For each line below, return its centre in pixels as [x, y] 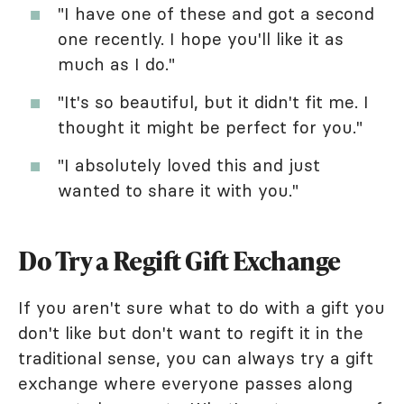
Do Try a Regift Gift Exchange [179, 260]
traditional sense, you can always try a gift [196, 358]
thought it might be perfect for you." [210, 127]
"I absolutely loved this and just [189, 165]
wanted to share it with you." [178, 190]
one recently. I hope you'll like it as [201, 38]
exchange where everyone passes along [185, 383]
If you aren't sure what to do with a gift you [202, 307]
